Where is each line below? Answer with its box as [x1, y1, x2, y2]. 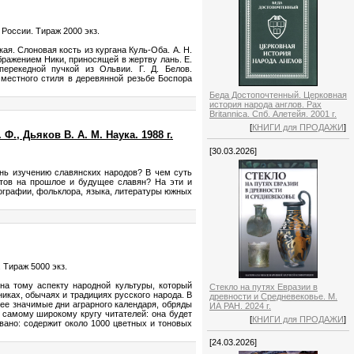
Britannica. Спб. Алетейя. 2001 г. [209, 109, 337, 119]
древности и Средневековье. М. [209, 291, 337, 301]
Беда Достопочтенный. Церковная [209, 90, 347, 100]
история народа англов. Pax [209, 100, 322, 110]
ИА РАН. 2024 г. [209, 300, 271, 311]
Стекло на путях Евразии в [209, 281, 318, 292]
